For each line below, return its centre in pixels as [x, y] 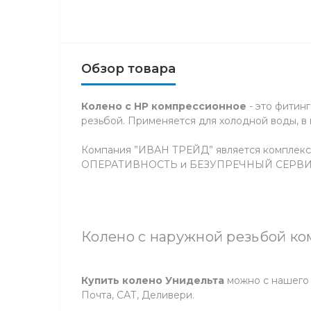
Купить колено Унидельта [153, 280]
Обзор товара [128, 69]
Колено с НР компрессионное [164, 106]
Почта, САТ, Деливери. [138, 295]
